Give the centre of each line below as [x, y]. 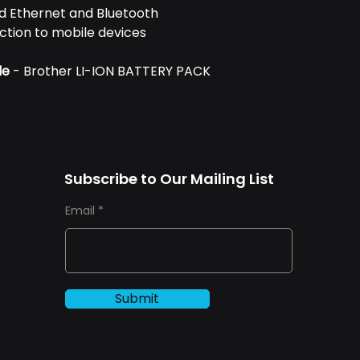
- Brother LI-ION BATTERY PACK [110, 71]
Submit [137, 299]
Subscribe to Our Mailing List [169, 179]
